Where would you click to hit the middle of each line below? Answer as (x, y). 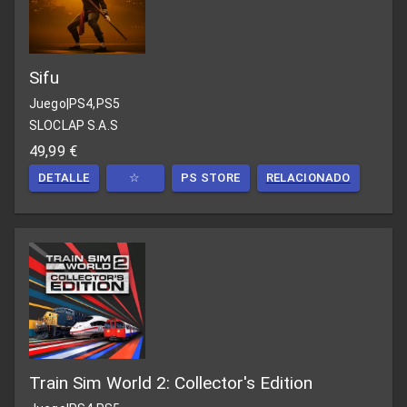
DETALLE (64, 178)
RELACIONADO (308, 178)
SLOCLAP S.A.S (74, 126)
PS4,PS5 (94, 103)
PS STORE (210, 178)
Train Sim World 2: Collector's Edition (171, 383)
